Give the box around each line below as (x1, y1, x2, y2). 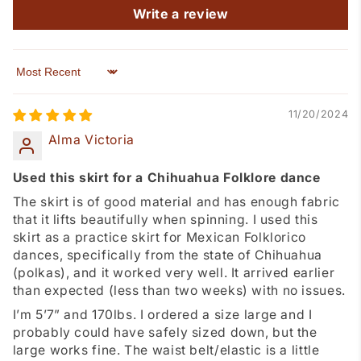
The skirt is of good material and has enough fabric (12, 194, 340, 210)
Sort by (11, 71, 59, 87)
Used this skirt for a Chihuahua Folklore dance (12, 170, 321, 186)
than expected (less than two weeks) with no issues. (12, 283, 346, 299)
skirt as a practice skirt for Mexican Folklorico (12, 230, 306, 246)
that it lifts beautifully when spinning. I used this (12, 212, 318, 228)
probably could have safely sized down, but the (12, 325, 317, 341)
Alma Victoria (48, 132, 135, 148)
